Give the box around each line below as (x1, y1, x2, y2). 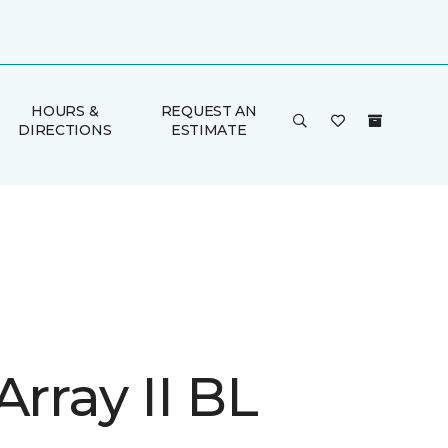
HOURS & (31, 102, 99, 120)
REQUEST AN (160, 102, 257, 120)
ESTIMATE (170, 121, 247, 139)
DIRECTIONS (18, 121, 112, 139)
